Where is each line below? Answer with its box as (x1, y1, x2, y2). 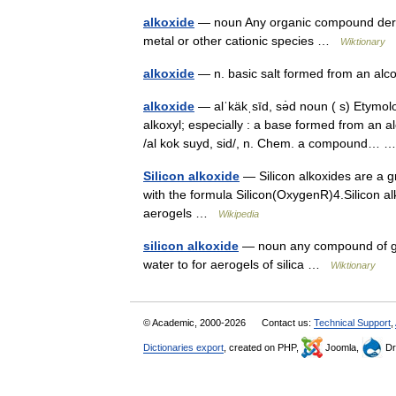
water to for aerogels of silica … (143, 257, 331, 271)
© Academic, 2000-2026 (143, 317, 248, 328)
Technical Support (314, 317, 391, 328)
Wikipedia (218, 209, 259, 219)
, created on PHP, (224, 342, 301, 353)
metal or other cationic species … (143, 34, 340, 48)
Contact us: (262, 317, 314, 328)
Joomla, (323, 342, 362, 353)
